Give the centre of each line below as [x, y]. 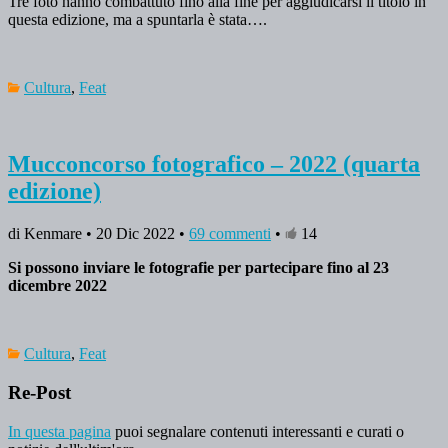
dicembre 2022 [57, 286]
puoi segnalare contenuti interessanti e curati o [257, 431]
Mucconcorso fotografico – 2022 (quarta [214, 164]
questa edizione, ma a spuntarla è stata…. [137, 20]
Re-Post [39, 392]
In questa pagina [59, 431]
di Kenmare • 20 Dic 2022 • [98, 234]
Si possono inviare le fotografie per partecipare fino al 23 [198, 268]
